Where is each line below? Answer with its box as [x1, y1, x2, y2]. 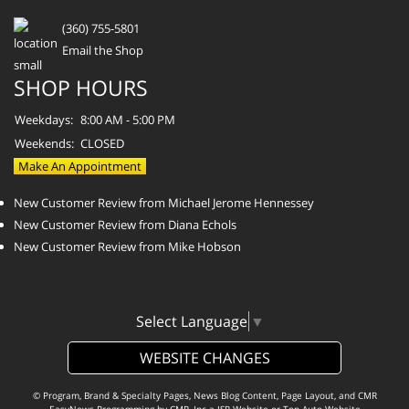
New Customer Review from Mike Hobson [14, 237, 241, 255]
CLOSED [80, 134, 124, 152]
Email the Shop [62, 41, 143, 58]
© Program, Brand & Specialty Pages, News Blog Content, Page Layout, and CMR [32, 388, 377, 402]
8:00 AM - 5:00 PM [80, 110, 175, 128]
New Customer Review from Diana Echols [14, 215, 236, 233]
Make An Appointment [18, 157, 142, 174]
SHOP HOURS [14, 72, 148, 102]
